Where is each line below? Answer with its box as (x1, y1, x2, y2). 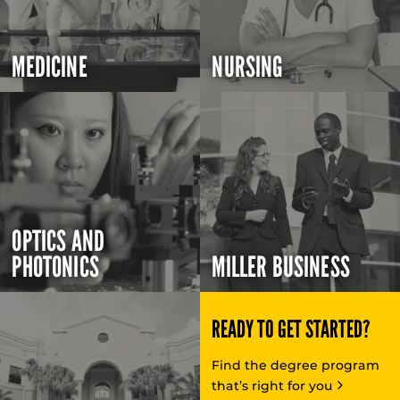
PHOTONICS (12, 249, 99, 285)
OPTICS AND (12, 223, 105, 259)
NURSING (212, 49, 284, 85)
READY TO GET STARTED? (212, 314, 371, 344)
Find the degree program (212, 356, 380, 373)
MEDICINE (12, 49, 87, 85)
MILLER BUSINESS (212, 249, 350, 285)
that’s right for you (212, 377, 337, 394)
